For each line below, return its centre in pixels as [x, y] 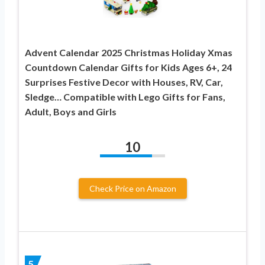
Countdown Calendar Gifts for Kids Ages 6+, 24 [128, 67]
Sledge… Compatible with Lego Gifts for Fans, [125, 96]
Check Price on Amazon [132, 188]
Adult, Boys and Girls [71, 111]
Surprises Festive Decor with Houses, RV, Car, [124, 82]
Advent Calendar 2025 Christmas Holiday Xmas [129, 52]
